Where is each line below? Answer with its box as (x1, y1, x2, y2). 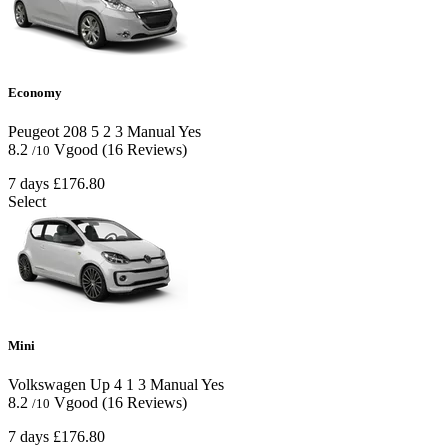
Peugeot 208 (8, 123, 87, 141)
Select (8, 193, 46, 211)
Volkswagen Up (8, 376, 110, 394)
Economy (8, 84, 62, 100)
